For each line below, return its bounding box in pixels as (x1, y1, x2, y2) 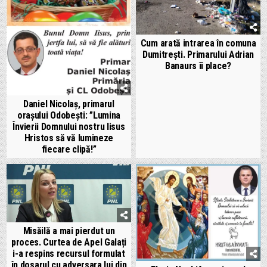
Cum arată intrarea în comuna (140, 38, 256, 49)
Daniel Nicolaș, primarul (23, 98, 114, 110)
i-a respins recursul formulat (13, 248, 125, 260)
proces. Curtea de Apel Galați (11, 237, 127, 249)
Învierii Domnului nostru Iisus (13, 121, 125, 133)
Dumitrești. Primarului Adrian (142, 49, 254, 61)
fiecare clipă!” (41, 144, 97, 156)
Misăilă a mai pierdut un (23, 225, 115, 237)
